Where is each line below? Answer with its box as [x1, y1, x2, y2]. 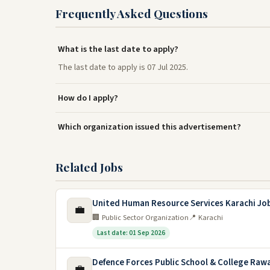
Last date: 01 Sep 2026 [97, 228, 165, 237]
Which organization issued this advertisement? [58, 121, 241, 133]
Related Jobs [55, 159, 123, 175]
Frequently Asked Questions [55, 5, 208, 21]
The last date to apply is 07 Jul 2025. [58, 61, 188, 74]
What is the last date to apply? [58, 43, 178, 55]
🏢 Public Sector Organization [92, 212, 189, 223]
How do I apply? [58, 92, 118, 104]
